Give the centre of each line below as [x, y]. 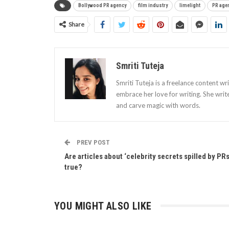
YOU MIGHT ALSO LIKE [103, 206]
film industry [153, 5]
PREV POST [93, 142]
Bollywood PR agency [102, 5]
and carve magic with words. [158, 105]
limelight [190, 5]
